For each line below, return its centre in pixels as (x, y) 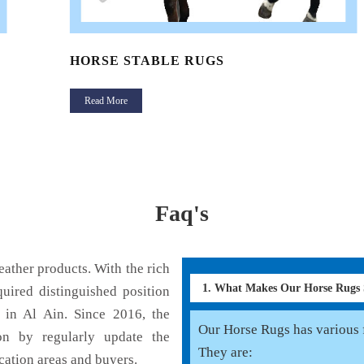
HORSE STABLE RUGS (147, 61)
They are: (225, 353)
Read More (106, 101)
